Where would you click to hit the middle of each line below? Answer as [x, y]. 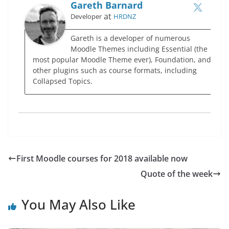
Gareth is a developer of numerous [130, 38]
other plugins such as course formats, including [115, 70]
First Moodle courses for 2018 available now [102, 158]
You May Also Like [78, 204]
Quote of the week [177, 174]
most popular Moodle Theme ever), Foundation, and [122, 59]
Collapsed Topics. [63, 81]
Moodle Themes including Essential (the [139, 49]
